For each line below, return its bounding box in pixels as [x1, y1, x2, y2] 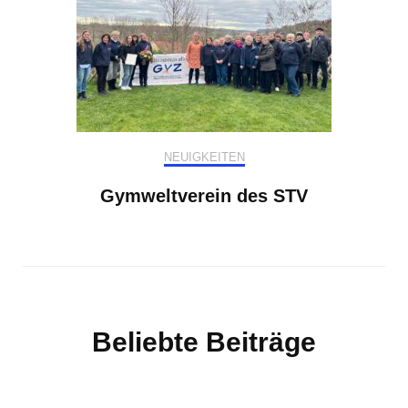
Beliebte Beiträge [92, 327, 316, 358]
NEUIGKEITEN [163, 150, 245, 165]
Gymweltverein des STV [100, 186, 308, 207]
